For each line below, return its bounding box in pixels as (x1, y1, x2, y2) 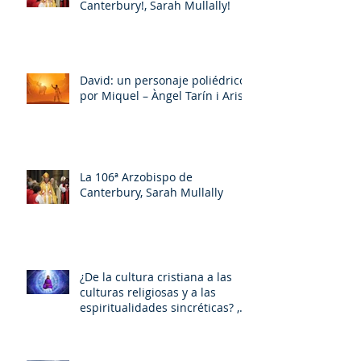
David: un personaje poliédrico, (80, 72, 248, 88)
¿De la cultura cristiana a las (80, 268, 232, 284)
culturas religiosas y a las (80, 284, 216, 300)
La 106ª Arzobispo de (80, 168, 193, 185)
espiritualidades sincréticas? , (80, 299, 239, 315)
